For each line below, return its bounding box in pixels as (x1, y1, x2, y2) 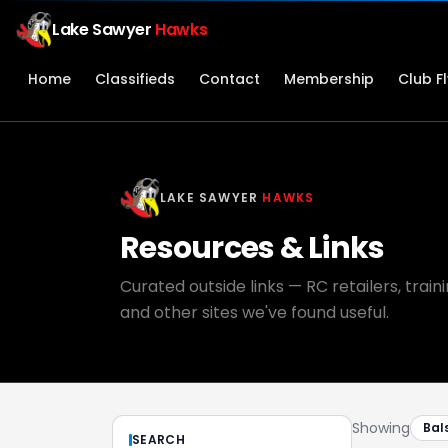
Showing (352, 418, 410, 438)
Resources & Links (120, 227, 385, 269)
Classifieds (95, 69, 175, 89)
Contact (199, 69, 260, 89)
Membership (284, 69, 374, 89)
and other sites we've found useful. (120, 301, 389, 324)
